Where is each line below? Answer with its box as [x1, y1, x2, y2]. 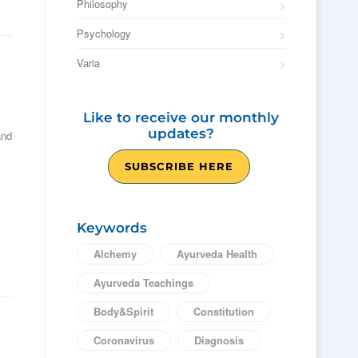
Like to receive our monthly [82, 109, 279, 125]
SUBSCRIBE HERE [124, 160, 233, 173]
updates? [147, 125, 214, 141]
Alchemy [93, 246, 137, 261]
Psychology [77, 26, 131, 41]
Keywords [77, 220, 147, 236]
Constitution [193, 304, 254, 319]
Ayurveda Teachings [93, 275, 193, 290]
